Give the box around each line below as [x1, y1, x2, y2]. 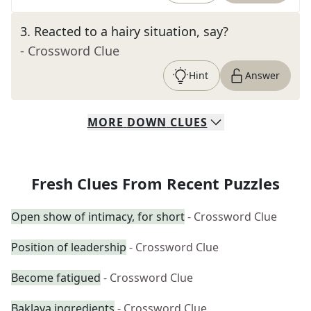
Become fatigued [11, 270, 101, 285]
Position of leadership [11, 239, 126, 255]
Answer [245, 69, 280, 82]
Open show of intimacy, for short [11, 209, 185, 224]
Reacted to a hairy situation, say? [34, 23, 228, 40]
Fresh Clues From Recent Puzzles [31, 173, 280, 194]
